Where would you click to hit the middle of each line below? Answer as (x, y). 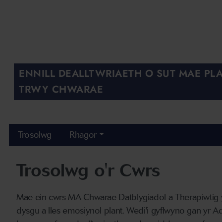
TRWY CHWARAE (61, 90)
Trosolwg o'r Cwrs (88, 170)
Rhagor (83, 135)
